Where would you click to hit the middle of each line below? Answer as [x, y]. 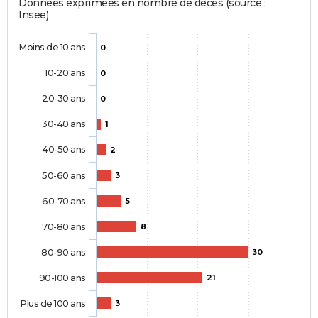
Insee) [34, 15]
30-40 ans [64, 123]
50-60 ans [64, 175]
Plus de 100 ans [53, 303]
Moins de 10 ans [52, 46]
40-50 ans [64, 149]
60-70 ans [64, 201]
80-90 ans [64, 252]
